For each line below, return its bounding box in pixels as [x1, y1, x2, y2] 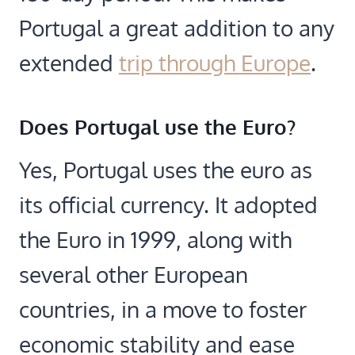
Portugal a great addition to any [19, 13, 334, 42]
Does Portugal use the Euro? [19, 113, 296, 139]
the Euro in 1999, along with [19, 224, 292, 254]
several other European [19, 259, 248, 288]
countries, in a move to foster [19, 294, 307, 323]
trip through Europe [119, 48, 311, 77]
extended [19, 48, 119, 77]
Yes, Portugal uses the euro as [19, 155, 312, 184]
